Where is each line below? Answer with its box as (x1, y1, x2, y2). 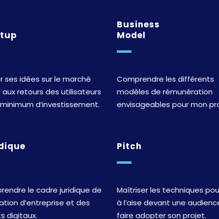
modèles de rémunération (117, 86, 213, 97)
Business (117, 18, 160, 30)
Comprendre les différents (117, 73, 214, 84)
